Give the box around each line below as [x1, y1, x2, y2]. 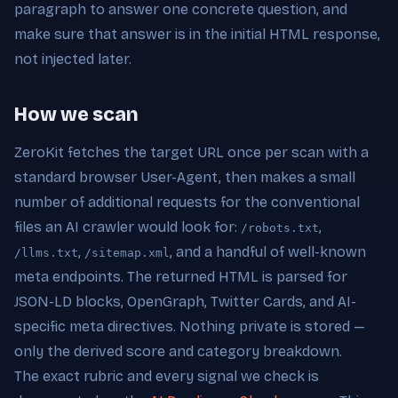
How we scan [14, 102, 139, 126]
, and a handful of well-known [170, 243, 366, 260]
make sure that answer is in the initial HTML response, [14, 25, 380, 43]
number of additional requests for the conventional [14, 193, 360, 211]
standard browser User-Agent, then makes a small [14, 168, 355, 186]
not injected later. [14, 50, 131, 68]
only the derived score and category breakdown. [14, 342, 342, 360]
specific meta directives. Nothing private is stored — [14, 317, 365, 335]
